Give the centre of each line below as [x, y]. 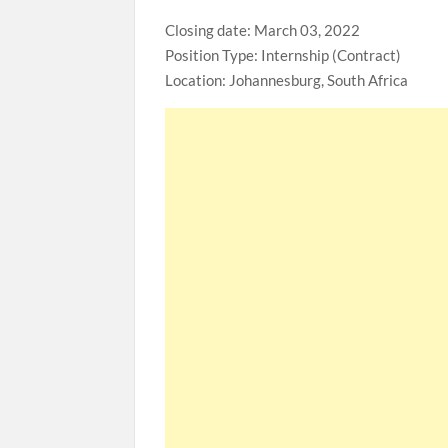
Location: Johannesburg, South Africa [287, 80]
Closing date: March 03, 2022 [263, 30]
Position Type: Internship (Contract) [283, 55]
